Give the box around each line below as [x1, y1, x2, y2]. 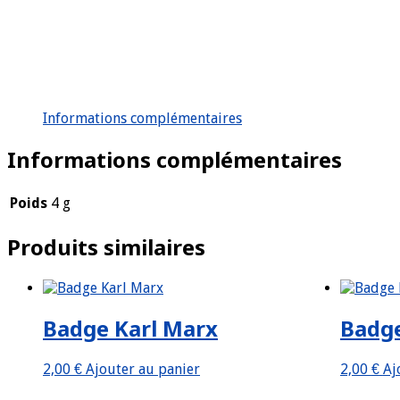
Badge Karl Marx [43, 313, 218, 344]
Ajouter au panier [86, 361, 200, 379]
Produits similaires [7, 231, 205, 262]
